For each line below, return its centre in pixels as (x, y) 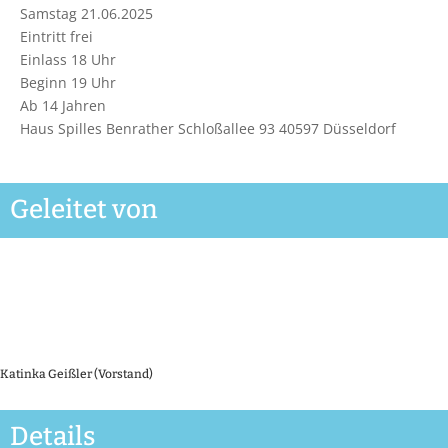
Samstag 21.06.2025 (86, 13)
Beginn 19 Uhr (68, 82)
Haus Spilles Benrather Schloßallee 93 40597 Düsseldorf (208, 128)
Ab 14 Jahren (63, 105)
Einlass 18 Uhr (68, 59)
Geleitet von (84, 209)
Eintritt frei (56, 36)
